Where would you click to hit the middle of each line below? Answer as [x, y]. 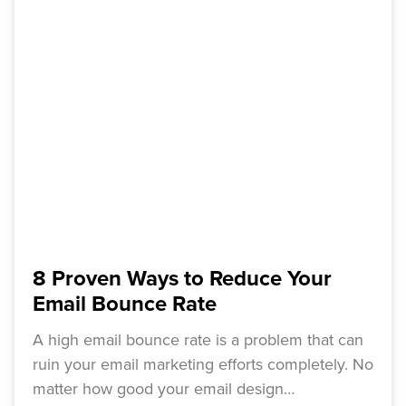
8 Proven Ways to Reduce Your [182, 279]
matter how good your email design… [164, 389]
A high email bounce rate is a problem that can [198, 340]
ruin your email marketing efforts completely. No [203, 365]
